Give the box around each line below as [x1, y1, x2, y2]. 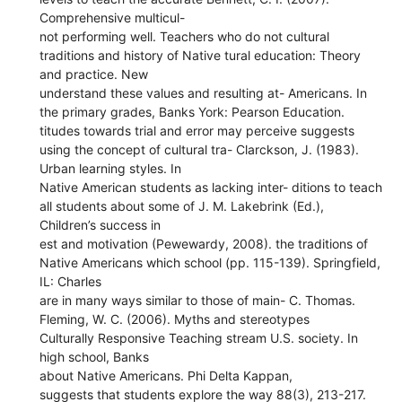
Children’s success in [39, 216, 162, 232]
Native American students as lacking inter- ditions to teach [39, 179, 383, 195]
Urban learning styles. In [39, 160, 182, 176]
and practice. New [39, 66, 149, 82]
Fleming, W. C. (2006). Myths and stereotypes [39, 310, 310, 327]
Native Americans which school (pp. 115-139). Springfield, [39, 254, 381, 270]
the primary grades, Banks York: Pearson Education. [39, 103, 345, 119]
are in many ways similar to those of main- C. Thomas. [39, 292, 356, 308]
